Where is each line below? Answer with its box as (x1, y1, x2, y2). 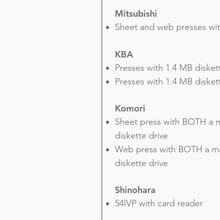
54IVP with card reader (115, 198, 203, 209)
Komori (115, 103, 145, 114)
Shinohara (115, 184, 156, 195)
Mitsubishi (115, 8, 157, 19)
